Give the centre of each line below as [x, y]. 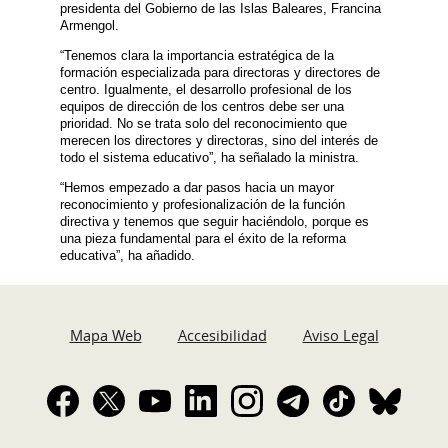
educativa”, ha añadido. [127, 255]
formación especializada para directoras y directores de [220, 73]
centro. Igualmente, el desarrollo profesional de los [206, 90]
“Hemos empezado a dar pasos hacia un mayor [197, 187]
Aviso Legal [340, 335]
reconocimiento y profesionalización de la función [202, 204]
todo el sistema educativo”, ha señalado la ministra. [209, 158]
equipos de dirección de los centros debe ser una [202, 107]
